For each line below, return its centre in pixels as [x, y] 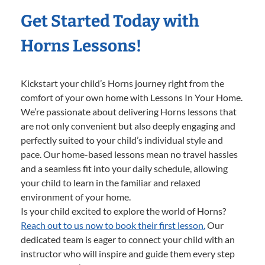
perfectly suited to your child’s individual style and [122, 140]
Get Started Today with [110, 21]
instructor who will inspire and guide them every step [128, 253]
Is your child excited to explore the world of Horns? [123, 211]
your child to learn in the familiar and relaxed [111, 182]
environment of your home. [76, 196]
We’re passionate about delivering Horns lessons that [129, 111]
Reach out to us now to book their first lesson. [113, 225]
